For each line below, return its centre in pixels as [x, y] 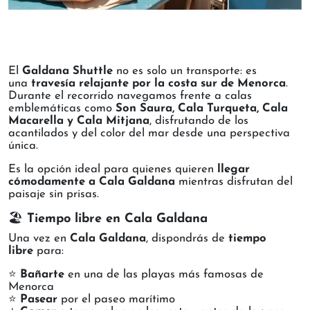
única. [23, 146]
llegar [234, 170]
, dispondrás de [187, 239]
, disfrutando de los [199, 121]
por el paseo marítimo [116, 300]
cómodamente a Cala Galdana [92, 182]
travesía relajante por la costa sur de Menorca [158, 84]
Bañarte [42, 275]
